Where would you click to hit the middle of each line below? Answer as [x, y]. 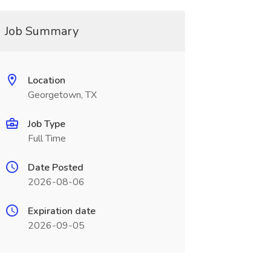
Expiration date [61, 211]
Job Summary [41, 31]
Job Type [46, 124]
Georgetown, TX [62, 95]
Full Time [47, 139]
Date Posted [55, 168]
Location [46, 80]
